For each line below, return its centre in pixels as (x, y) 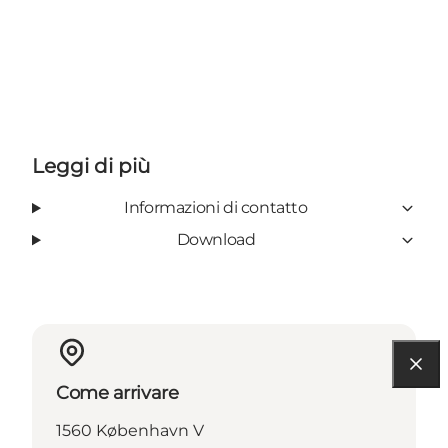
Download (216, 240)
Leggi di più (91, 166)
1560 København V (130, 431)
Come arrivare (117, 393)
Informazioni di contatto (216, 208)
